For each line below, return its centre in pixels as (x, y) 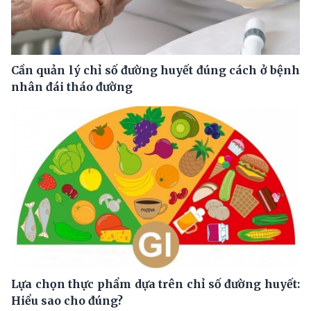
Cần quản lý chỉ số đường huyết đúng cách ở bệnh (155, 70)
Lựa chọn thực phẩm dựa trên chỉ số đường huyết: (155, 284)
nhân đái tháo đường (72, 86)
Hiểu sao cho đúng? (67, 300)
